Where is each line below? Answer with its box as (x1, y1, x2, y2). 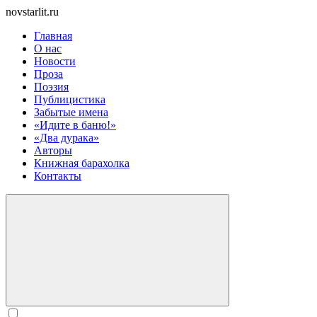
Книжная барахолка (34, 157, 129, 169)
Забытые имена (34, 106, 108, 118)
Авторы (34, 144, 72, 156)
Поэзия (34, 81, 69, 93)
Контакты (34, 170, 81, 182)
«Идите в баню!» (34, 119, 116, 131)
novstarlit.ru (6, 6, 59, 18)
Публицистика (34, 93, 105, 105)
